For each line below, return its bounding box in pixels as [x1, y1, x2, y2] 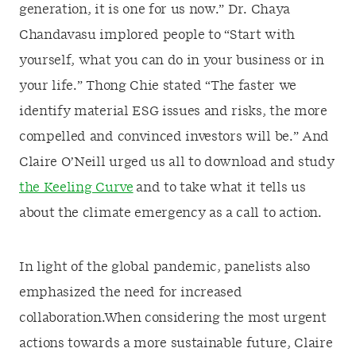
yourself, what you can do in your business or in [19, 54, 324, 67]
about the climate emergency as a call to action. [19, 207, 322, 219]
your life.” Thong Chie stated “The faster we [19, 79, 296, 92]
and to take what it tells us [136, 181, 306, 194]
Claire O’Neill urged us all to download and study [19, 156, 335, 168]
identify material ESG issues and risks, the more [19, 105, 327, 118]
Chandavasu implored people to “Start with [19, 29, 295, 41]
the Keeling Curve [19, 181, 133, 194]
